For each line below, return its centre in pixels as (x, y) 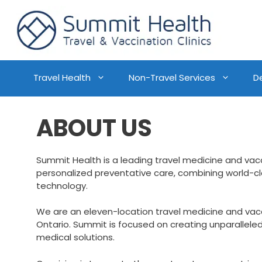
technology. (62, 185)
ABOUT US (94, 128)
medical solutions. (75, 237)
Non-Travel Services (172, 77)
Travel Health (62, 77)
